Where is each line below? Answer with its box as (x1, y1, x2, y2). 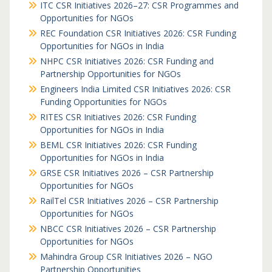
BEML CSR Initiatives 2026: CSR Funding (39, 139, 197, 151)
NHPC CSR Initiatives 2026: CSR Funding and (39, 55, 214, 67)
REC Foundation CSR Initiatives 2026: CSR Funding (39, 27, 236, 39)
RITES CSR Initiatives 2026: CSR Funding (39, 111, 196, 123)
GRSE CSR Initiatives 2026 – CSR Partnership (39, 167, 214, 178)
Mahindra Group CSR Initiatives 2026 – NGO (39, 251, 212, 262)
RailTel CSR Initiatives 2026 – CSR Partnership (39, 195, 219, 206)
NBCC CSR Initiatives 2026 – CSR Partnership (39, 223, 216, 234)
